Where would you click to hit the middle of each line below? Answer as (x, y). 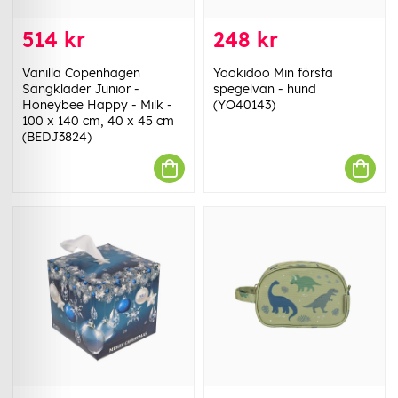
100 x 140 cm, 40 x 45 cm (98, 121)
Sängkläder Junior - (81, 89)
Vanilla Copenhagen (81, 73)
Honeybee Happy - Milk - (97, 105)
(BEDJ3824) (57, 137)
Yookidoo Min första (273, 73)
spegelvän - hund (265, 89)
